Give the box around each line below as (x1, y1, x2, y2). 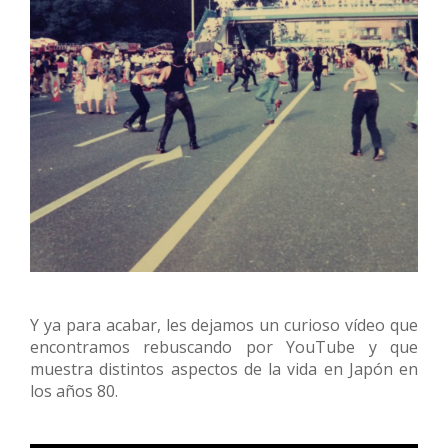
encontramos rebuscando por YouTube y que (30, 335, 418, 358)
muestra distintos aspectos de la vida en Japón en (30, 357, 418, 380)
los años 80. (30, 379, 118, 402)
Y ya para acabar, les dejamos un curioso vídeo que (30, 313, 418, 336)
